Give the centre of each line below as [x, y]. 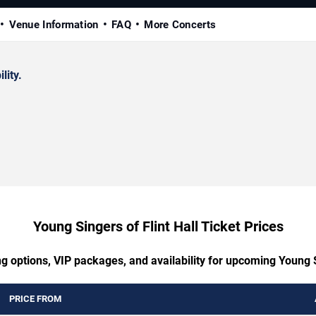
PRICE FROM [35, 299]
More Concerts [180, 25]
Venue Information [54, 25]
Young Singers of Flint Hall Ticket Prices [158, 227]
